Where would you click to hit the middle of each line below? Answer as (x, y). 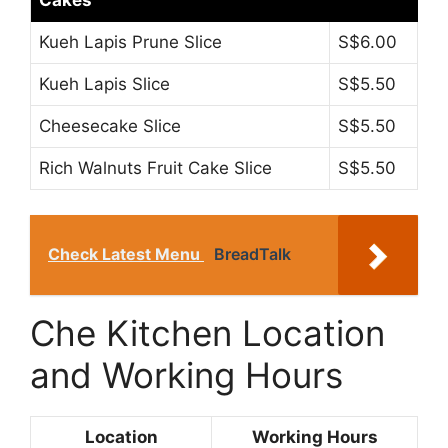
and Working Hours (186, 375)
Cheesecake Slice (110, 125)
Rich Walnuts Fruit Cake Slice (155, 167)
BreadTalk (252, 254)
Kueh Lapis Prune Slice (130, 41)
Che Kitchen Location (207, 333)
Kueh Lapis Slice (104, 83)
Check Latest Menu (126, 254)
